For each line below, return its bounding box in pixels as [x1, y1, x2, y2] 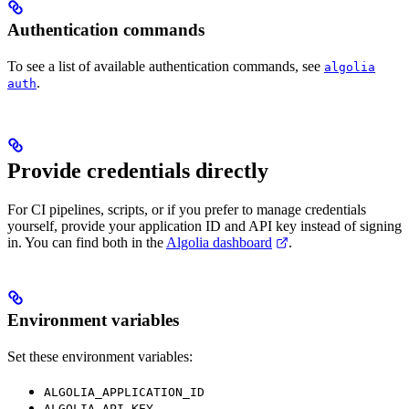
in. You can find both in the [7, 235, 166, 251]
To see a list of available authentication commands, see [7, 58, 324, 75]
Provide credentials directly [7, 159, 268, 184]
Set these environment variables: [7, 349, 193, 365]
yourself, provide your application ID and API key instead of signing [7, 218, 402, 235]
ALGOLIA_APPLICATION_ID [44, 385, 204, 400]
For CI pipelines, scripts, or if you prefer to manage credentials [7, 202, 366, 218]
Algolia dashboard [166, 235, 272, 251]
